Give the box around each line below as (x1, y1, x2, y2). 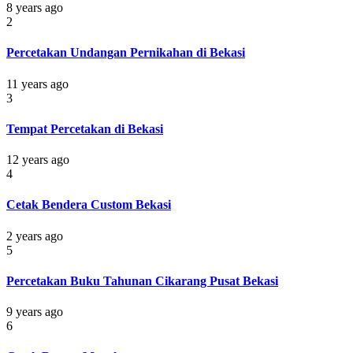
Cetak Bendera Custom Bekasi (6, 198, 171, 212)
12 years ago (6, 153, 69, 167)
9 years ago (6, 305, 63, 319)
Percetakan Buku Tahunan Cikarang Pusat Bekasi (6, 273, 278, 288)
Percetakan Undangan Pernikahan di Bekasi (6, 46, 245, 60)
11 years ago (6, 76, 69, 91)
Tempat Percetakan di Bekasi (6, 121, 163, 136)
